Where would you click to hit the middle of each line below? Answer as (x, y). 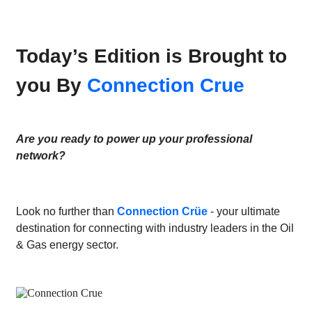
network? (41, 155)
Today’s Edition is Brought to (151, 56)
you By (52, 85)
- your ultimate (244, 211)
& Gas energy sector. (67, 244)
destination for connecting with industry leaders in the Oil (155, 228)
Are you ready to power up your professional (134, 139)
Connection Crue (166, 85)
